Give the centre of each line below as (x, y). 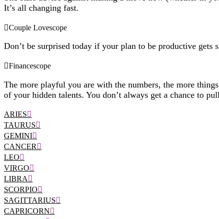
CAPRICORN (27, 211)
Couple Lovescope (38, 27)
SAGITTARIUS (30, 200)
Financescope (30, 66)
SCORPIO (21, 190)
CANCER (20, 147)
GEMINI (18, 136)
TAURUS (20, 125)
